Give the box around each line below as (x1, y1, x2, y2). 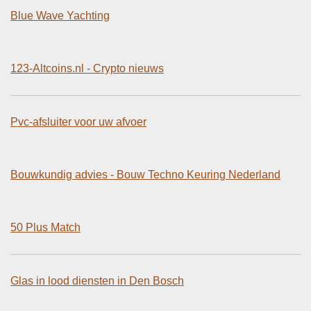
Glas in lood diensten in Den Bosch (10, 274, 184, 287)
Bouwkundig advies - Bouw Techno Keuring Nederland (10, 168, 280, 180)
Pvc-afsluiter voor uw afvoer (10, 115, 146, 128)
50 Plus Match (10, 221, 81, 233)
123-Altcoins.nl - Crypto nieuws (10, 62, 164, 74)
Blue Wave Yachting (10, 9, 110, 22)
